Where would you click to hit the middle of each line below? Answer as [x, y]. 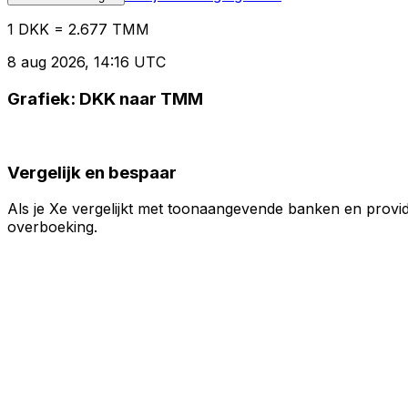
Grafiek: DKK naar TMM [105, 99]
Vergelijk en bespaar [92, 172]
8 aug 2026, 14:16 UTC [87, 62]
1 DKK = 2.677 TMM [78, 30]
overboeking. [52, 227]
